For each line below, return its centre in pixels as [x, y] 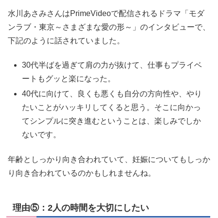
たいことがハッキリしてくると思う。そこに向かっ [112, 108]
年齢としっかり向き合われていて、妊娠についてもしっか [109, 159]
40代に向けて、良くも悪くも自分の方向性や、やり [112, 94]
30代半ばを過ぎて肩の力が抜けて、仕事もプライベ [112, 65]
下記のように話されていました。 [66, 40]
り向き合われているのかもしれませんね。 [82, 173]
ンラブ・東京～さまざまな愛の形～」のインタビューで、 [109, 27]
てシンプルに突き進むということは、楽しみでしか [112, 121]
